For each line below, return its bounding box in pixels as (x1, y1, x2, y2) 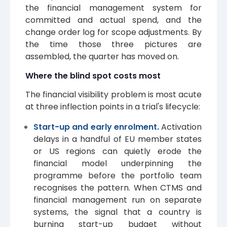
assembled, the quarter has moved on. (25, 51, 179, 63)
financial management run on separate (33, 194, 202, 206)
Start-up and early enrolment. (33, 121, 161, 133)
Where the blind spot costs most (25, 70, 161, 82)
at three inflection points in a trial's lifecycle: (25, 101, 200, 113)
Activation (161, 121, 202, 133)
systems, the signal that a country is (33, 206, 202, 218)
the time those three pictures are (25, 39, 202, 51)
